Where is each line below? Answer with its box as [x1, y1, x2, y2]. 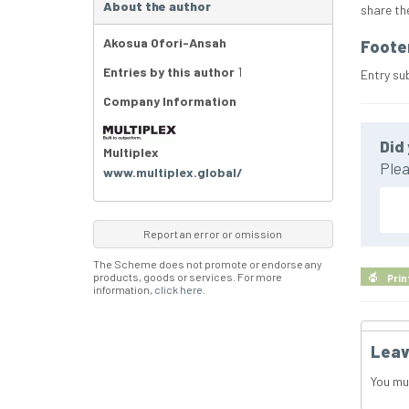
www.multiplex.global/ [103, 163, 243, 180]
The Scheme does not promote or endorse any [93, 257, 321, 270]
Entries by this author [103, 64, 235, 80]
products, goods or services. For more [93, 269, 282, 283]
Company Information [103, 93, 236, 110]
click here [154, 282, 203, 296]
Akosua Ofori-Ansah [103, 35, 226, 51]
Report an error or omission [143, 226, 283, 240]
